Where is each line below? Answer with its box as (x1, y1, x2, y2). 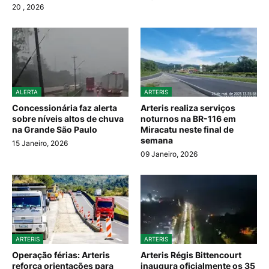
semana (141, 135, 173, 146)
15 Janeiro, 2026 (12, 139, 68, 148)
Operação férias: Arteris (12, 250, 110, 261)
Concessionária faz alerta (12, 103, 117, 113)
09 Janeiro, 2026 (141, 150, 198, 159)
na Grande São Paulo (12, 124, 97, 135)
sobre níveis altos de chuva (12, 113, 124, 124)
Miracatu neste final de (141, 124, 234, 135)
